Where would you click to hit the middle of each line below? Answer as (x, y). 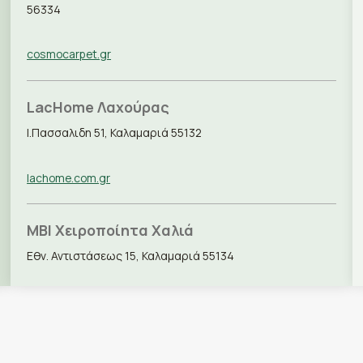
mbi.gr (43, 301)
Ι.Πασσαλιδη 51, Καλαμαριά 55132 (115, 132)
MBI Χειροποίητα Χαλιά (111, 231)
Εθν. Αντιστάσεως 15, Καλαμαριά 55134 (131, 256)
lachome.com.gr (69, 177)
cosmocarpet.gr (69, 54)
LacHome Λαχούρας (98, 107)
